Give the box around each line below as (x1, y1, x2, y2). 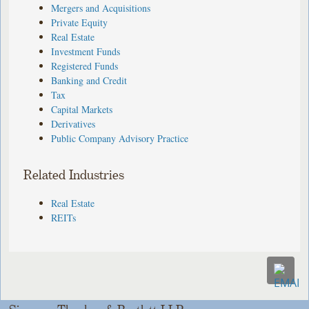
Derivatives (51, 117, 96, 130)
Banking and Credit (51, 73, 128, 87)
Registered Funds (51, 59, 119, 72)
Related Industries (23, 168, 125, 183)
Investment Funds (51, 44, 121, 58)
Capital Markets (51, 102, 113, 116)
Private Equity (51, 15, 108, 29)
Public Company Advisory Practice (51, 131, 189, 145)
